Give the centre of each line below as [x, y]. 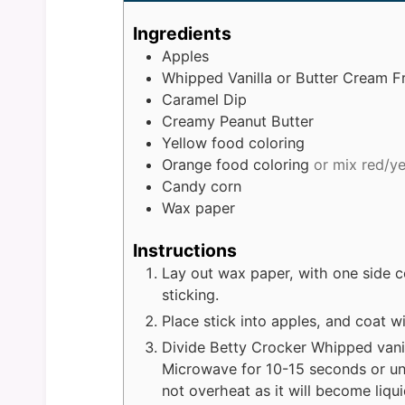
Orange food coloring [235, 165]
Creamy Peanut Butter [237, 122]
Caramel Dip [204, 100]
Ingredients [182, 34]
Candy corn [201, 187]
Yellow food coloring [233, 143]
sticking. [190, 295]
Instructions [184, 251]
